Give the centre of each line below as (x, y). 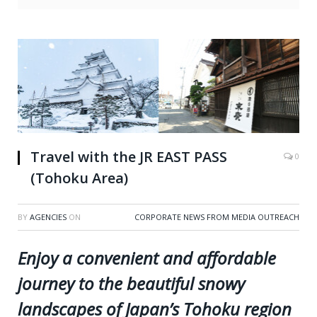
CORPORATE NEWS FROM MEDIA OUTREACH (217, 217)
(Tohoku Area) (79, 178)
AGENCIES (48, 217)
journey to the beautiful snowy (131, 283)
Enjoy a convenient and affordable (147, 258)
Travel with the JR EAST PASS (129, 156)
